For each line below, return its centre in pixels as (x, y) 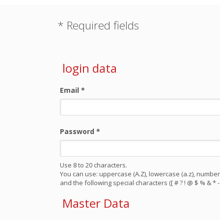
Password (78, 131)
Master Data (96, 203)
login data (90, 68)
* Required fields (98, 25)
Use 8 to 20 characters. (94, 165)
